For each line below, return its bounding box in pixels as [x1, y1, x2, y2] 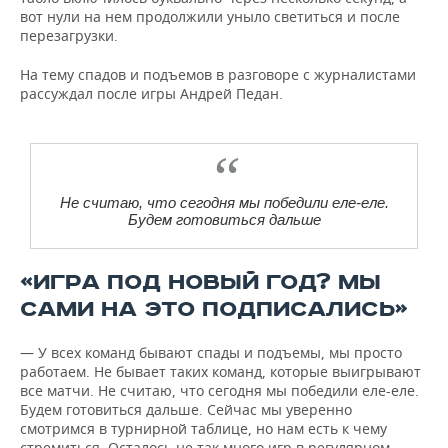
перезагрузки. [20, 26, 118, 45]
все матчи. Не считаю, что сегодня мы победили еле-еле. [20, 381, 419, 400]
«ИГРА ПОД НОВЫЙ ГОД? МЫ [20, 269, 381, 296]
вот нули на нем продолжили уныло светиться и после [20, 7, 400, 26]
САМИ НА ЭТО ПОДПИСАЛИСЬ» [20, 296, 408, 323]
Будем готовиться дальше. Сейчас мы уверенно [20, 400, 352, 419]
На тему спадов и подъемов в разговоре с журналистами [20, 65, 416, 84]
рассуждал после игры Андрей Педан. [20, 84, 283, 103]
